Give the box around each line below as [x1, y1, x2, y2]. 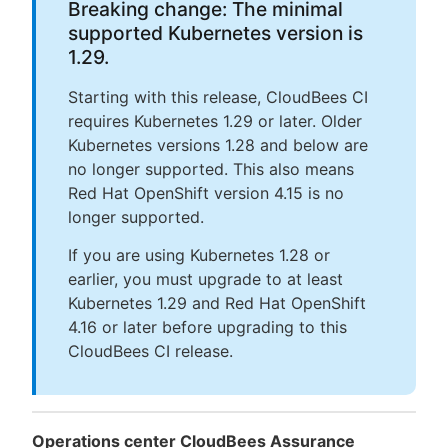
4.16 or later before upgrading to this [68, 316, 347, 337]
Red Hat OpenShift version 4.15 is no [68, 182, 344, 203]
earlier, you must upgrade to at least [68, 268, 343, 289]
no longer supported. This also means [68, 158, 354, 179]
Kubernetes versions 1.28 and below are [68, 134, 368, 155]
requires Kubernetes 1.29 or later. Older [68, 110, 362, 131]
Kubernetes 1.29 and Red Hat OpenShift [68, 292, 366, 313]
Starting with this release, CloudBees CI [68, 86, 368, 107]
